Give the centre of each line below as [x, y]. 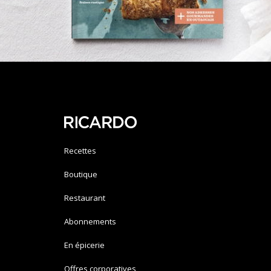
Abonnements [90, 222]
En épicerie [84, 245]
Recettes [80, 151]
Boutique [81, 175]
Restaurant [85, 198]
